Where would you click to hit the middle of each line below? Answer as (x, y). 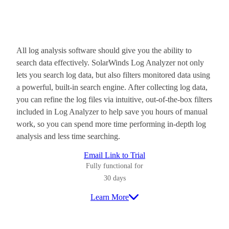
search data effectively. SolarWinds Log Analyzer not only (110, 62)
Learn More (110, 197)
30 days (114, 178)
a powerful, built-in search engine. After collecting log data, (112, 87)
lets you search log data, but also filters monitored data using (113, 75)
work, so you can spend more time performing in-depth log (111, 124)
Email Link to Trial (114, 155)
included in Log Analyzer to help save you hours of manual (112, 111)
